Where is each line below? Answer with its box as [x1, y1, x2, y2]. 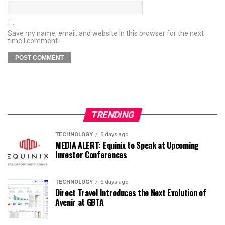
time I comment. [8, 36, 59, 45]
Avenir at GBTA [55, 196, 104, 208]
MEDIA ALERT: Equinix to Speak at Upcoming [55, 139, 199, 151]
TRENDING [89, 109, 136, 120]
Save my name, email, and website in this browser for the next [8, 29, 204, 37]
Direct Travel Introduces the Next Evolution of [55, 186, 206, 199]
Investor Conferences [55, 148, 127, 161]
